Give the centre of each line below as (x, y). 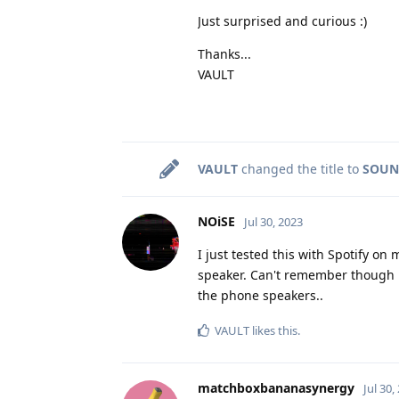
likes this (273, 330)
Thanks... (224, 53)
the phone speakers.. (261, 295)
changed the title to (300, 168)
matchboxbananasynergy (276, 387)
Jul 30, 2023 (273, 221)
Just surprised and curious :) (282, 20)
